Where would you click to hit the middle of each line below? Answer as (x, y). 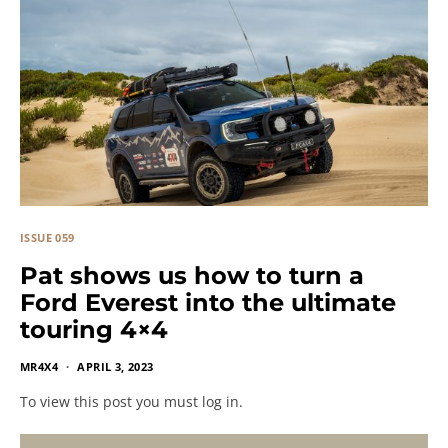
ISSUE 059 (47, 238)
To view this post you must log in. (131, 402)
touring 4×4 (94, 330)
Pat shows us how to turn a (192, 276)
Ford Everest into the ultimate (208, 303)
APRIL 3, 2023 (115, 367)
